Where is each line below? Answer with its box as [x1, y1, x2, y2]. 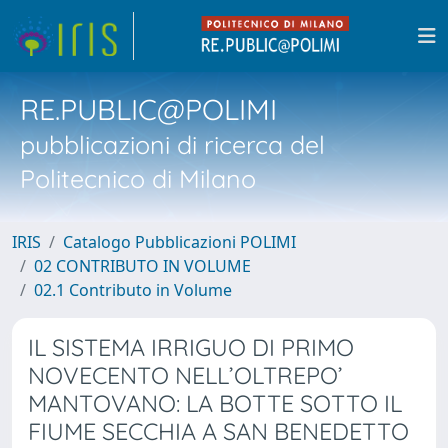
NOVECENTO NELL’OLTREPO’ [28, 361, 343, 390]
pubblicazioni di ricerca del [20, 129, 325, 160]
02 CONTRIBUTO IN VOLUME [34, 255, 251, 277]
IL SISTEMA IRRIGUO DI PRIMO [28, 333, 354, 362]
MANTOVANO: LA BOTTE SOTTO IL [28, 389, 402, 418]
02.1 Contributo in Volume [34, 279, 232, 301]
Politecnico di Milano [20, 163, 256, 194]
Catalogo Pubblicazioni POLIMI [63, 231, 296, 253]
